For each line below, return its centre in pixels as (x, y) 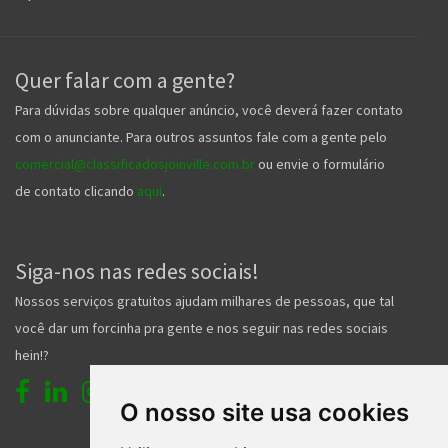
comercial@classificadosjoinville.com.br (135, 163)
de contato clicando (76, 190)
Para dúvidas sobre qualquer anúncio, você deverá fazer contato (209, 109)
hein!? (32, 354)
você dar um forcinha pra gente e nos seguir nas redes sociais (201, 327)
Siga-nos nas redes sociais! (137, 270)
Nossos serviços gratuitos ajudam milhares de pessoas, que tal (204, 300)
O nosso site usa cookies (264, 412)
